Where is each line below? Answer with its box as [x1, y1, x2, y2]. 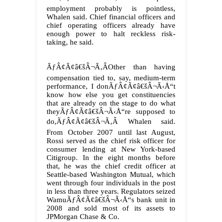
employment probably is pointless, [47, 4, 175, 13]
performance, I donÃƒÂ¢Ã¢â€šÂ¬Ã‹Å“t [47, 82, 175, 91]
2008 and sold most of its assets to [47, 204, 175, 213]
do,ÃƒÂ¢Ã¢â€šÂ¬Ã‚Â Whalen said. [47, 117, 175, 126]
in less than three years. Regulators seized [47, 187, 175, 196]
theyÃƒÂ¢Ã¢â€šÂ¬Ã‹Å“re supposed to [47, 108, 175, 116]
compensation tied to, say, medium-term [47, 74, 175, 82]
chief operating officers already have [47, 21, 175, 30]
